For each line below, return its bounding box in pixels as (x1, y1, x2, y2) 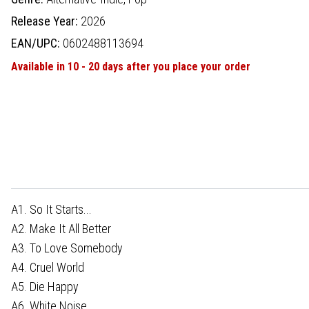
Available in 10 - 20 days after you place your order (11, 59, 250, 73)
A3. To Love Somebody (11, 240, 123, 255)
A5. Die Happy (11, 279, 79, 294)
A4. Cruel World (11, 259, 84, 275)
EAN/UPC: (11, 35, 63, 50)
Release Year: (11, 13, 81, 28)
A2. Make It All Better (11, 221, 111, 236)
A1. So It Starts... (11, 201, 92, 217)
